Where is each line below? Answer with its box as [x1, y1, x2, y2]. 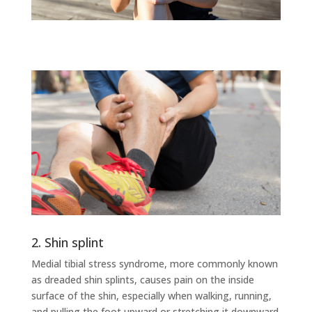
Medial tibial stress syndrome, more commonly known [31, 257, 278, 271]
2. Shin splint [31, 234, 104, 251]
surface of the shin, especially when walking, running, [31, 289, 272, 303]
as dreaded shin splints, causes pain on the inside [31, 273, 254, 287]
